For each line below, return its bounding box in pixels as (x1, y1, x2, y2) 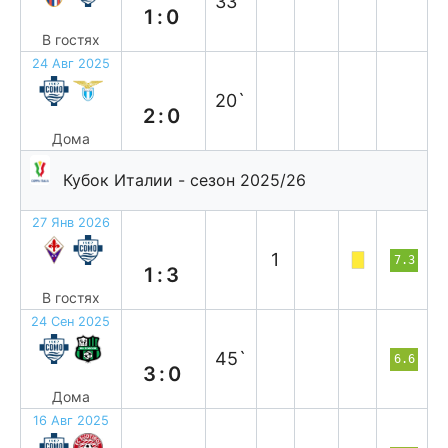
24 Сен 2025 (31, 314, 111, 329)
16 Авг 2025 (32, 413, 109, 428)
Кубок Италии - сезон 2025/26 (63, 170, 306, 190)
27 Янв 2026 (31, 215, 110, 230)
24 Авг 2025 (31, 56, 110, 71)
